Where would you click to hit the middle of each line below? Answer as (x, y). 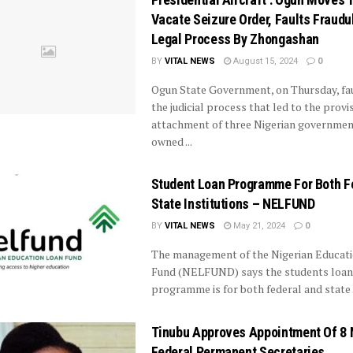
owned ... (171, 142)
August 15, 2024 (264, 61)
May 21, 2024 (258, 226)
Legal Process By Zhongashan (235, 39)
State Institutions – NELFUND (233, 204)
